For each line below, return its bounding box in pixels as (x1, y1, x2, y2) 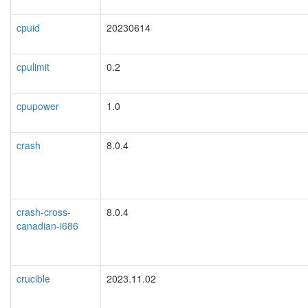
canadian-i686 (16, 218, 78, 232)
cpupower (16, 98, 59, 113)
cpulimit (16, 59, 49, 74)
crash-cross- (16, 204, 71, 219)
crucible (16, 271, 50, 285)
